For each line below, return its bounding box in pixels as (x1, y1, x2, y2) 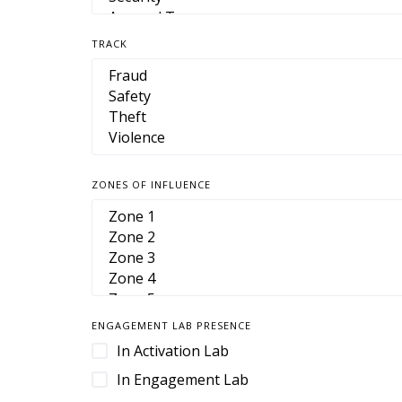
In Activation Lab (117, 341, 229, 361)
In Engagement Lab (117, 370, 249, 389)
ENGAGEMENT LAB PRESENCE (92, 319, 251, 332)
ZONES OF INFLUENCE (92, 178, 211, 191)
